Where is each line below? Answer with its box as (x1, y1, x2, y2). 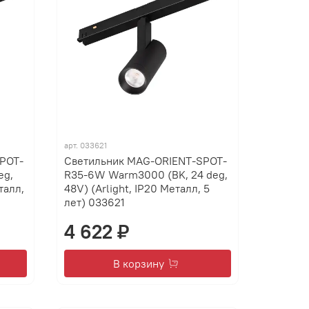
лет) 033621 (64, 195, 126, 209)
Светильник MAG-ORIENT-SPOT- (64, 153, 228, 168)
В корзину (113, 256, 165, 270)
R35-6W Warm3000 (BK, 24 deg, (64, 167, 228, 181)
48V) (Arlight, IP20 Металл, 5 (64, 181, 210, 195)
